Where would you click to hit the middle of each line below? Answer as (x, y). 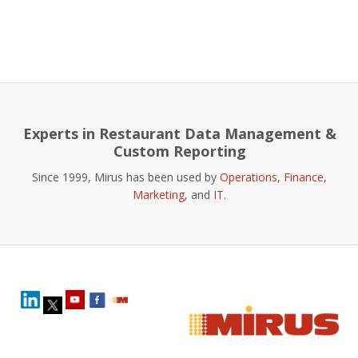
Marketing (158, 194)
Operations (248, 177)
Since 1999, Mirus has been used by (125, 177)
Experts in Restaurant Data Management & (180, 133)
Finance (303, 177)
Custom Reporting (180, 151)
